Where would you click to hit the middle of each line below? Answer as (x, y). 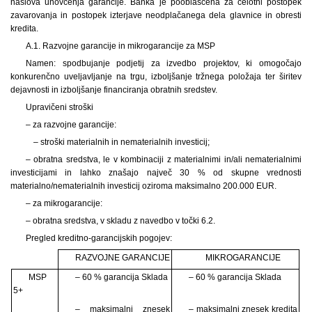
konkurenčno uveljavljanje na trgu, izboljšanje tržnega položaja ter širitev (156, 76)
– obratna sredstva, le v (71, 159)
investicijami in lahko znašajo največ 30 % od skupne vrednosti (156, 172)
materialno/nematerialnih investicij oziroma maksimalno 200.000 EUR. (143, 186)
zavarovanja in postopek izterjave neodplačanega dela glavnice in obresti (156, 15)
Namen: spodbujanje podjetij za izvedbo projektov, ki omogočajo (163, 63)
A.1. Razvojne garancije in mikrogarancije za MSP (120, 46)
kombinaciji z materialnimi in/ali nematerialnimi (210, 159)
